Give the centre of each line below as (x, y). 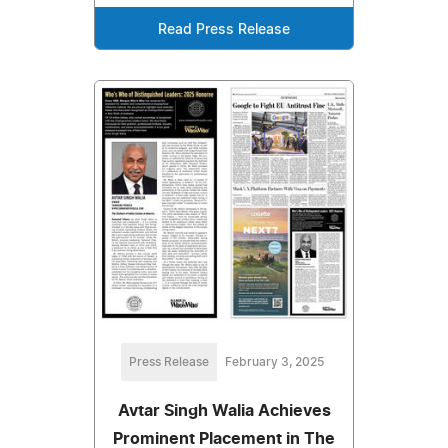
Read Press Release (224, 29)
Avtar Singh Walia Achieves (224, 410)
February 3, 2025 (274, 361)
